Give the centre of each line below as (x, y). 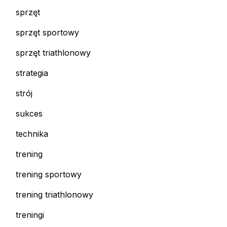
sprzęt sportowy (47, 33)
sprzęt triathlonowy (53, 53)
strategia (32, 73)
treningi (30, 215)
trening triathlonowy (54, 195)
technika (32, 134)
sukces (29, 114)
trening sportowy (49, 175)
